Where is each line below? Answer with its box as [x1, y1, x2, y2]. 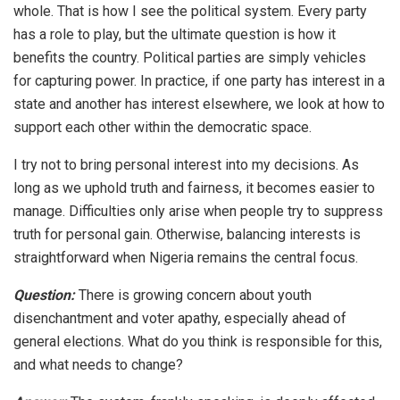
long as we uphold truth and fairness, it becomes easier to [13, 179, 375, 196]
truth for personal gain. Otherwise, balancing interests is [13, 225, 361, 243]
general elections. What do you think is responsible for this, [13, 332, 382, 350]
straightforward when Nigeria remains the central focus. [13, 248, 358, 266]
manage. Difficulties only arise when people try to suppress [13, 202, 383, 220]
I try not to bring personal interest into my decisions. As [13, 155, 359, 173]
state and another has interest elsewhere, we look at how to [13, 95, 385, 112]
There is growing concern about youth [75, 286, 312, 304]
